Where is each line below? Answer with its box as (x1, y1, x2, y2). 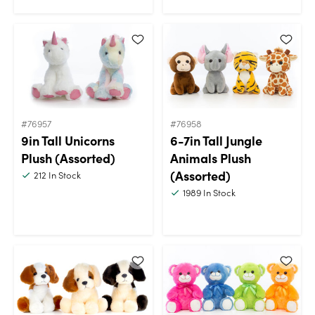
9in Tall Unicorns (21, 131, 115, 149)
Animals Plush (169, 148, 251, 167)
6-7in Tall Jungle (169, 131, 262, 149)
